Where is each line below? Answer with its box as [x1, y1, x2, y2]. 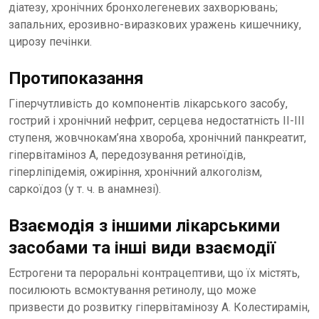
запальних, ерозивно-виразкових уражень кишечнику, [9, 18, 301, 31]
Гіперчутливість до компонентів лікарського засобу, [9, 97, 288, 110]
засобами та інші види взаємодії [9, 238, 276, 258]
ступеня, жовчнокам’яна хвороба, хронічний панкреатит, [9, 131, 306, 145]
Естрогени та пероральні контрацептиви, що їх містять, [9, 266, 300, 280]
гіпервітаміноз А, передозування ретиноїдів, [9, 148, 246, 162]
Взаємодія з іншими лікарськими [9, 216, 280, 236]
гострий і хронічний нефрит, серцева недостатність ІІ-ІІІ [9, 114, 305, 127]
